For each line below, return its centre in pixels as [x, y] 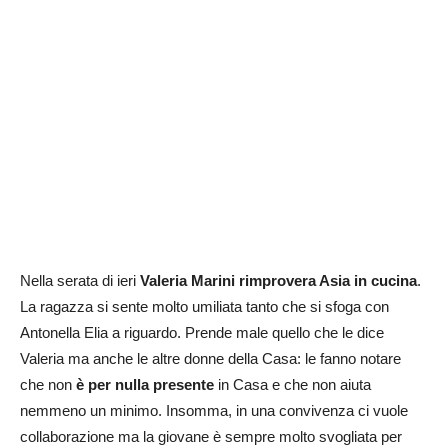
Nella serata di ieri [80, 281]
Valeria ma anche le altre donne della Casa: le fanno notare [210, 359]
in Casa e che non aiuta [292, 385]
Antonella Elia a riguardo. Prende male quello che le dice [202, 333]
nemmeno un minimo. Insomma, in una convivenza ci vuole [214, 411]
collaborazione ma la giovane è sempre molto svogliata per [211, 437]
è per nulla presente [143, 385]
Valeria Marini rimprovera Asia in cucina [278, 281]
